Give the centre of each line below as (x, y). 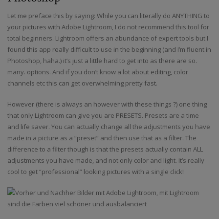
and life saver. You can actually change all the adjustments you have (109, 127)
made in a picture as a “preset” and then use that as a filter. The (102, 138)
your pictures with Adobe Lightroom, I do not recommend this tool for (108, 27)
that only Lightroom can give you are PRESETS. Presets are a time (103, 116)
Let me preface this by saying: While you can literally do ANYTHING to (109, 16)
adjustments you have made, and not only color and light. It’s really (106, 161)
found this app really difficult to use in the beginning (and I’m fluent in (109, 50)
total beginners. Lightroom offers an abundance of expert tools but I (108, 38)
